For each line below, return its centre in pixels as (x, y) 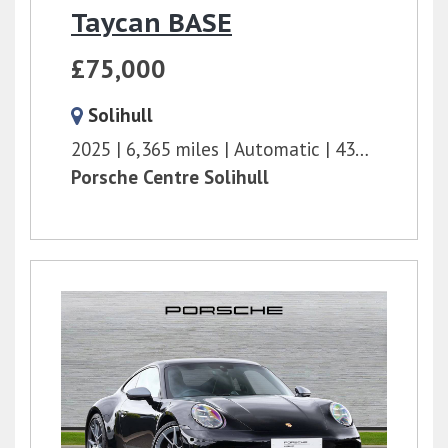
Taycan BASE (151, 22)
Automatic (277, 149)
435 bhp (345, 149)
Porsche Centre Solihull (170, 177)
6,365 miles (172, 149)
